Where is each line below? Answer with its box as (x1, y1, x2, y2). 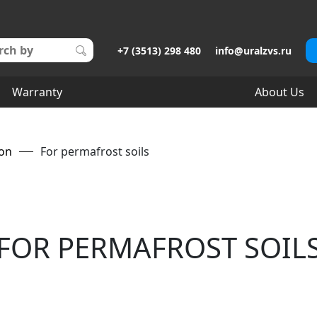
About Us (255, 84, 305, 100)
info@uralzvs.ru (215, 44, 292, 57)
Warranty (11, 84, 62, 100)
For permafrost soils (40, 144, 149, 159)
